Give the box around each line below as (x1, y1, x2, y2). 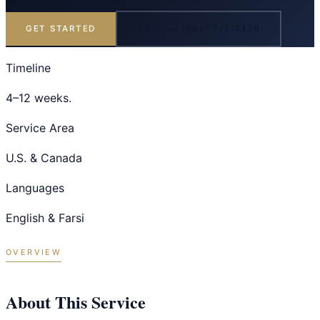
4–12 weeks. (6, 90, 71, 105)
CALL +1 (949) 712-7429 (137, 23, 261, 34)
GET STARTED (26, 23, 96, 34)
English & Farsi (6, 210, 84, 225)
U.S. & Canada (6, 150, 82, 165)
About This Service (6, 289, 146, 314)
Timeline (6, 60, 51, 75)
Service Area (6, 120, 74, 135)
